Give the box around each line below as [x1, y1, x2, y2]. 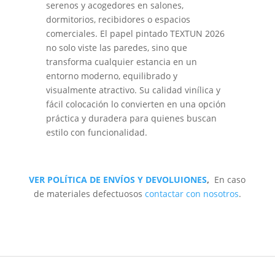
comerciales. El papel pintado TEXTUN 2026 [45, 27, 225, 39]
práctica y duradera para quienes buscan [45, 112, 217, 124]
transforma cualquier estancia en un [45, 55, 197, 68]
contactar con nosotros [144, 187, 239, 199]
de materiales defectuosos [33, 187, 145, 199]
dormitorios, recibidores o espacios [45, 13, 190, 25]
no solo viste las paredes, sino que [45, 41, 187, 53]
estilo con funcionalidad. [45, 126, 147, 138]
